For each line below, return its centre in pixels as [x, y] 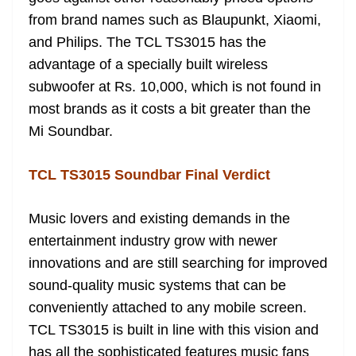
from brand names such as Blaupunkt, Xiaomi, [175, 20]
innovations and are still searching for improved [178, 263]
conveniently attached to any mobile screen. [168, 308]
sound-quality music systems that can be [157, 285]
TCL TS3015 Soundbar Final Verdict [149, 175]
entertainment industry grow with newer [153, 241]
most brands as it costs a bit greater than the [170, 109]
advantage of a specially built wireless [148, 64]
